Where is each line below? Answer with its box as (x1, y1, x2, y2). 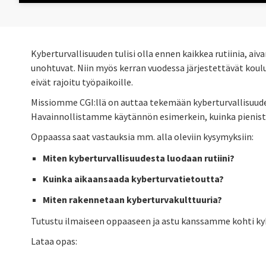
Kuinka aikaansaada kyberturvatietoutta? (43, 172, 224, 185)
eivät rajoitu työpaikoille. (31, 75, 133, 88)
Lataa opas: (31, 235, 77, 247)
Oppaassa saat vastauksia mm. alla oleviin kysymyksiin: (31, 130, 255, 142)
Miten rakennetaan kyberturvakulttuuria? (43, 193, 222, 205)
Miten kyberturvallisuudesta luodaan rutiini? (43, 151, 235, 164)
